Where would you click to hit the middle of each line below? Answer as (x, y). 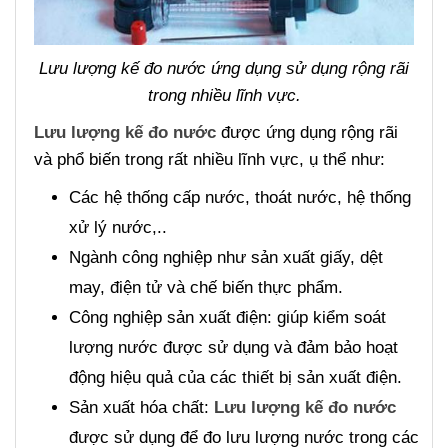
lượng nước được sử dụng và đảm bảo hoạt (233, 348)
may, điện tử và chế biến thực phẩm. (206, 288)
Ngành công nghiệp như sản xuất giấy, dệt (226, 258)
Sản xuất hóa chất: (141, 408)
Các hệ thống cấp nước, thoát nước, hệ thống (240, 198)
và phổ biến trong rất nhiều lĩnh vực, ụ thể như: (209, 160)
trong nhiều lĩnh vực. (224, 96)
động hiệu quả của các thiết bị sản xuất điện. (235, 378)
